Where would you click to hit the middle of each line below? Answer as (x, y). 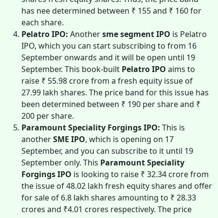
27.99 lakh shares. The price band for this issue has (115, 92)
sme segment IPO (136, 34)
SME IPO (69, 139)
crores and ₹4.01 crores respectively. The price (107, 209)
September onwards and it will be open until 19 (108, 57)
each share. (44, 22)
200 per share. (49, 116)
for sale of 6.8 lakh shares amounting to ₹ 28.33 (109, 197)
